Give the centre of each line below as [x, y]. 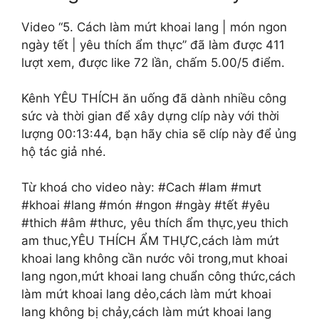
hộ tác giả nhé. [64, 151]
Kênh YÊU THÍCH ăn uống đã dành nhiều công [154, 98]
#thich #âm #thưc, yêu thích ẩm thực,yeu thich [155, 223]
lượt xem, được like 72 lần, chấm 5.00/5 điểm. [153, 62]
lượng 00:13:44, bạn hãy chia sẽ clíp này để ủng [159, 134]
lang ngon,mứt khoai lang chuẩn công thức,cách [158, 276]
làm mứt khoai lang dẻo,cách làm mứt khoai [146, 294]
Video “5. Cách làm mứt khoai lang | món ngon [154, 27]
